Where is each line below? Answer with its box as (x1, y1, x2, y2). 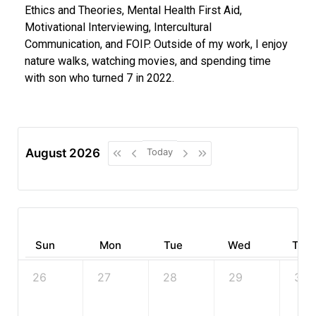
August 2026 (25, 146, 100, 161)
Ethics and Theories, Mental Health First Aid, (25, 4, 242, 18)
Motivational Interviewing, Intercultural (25, 20, 212, 35)
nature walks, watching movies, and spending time (25, 54, 271, 68)
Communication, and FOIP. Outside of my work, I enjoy (25, 37, 288, 51)
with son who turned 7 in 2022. (25, 71, 174, 85)
